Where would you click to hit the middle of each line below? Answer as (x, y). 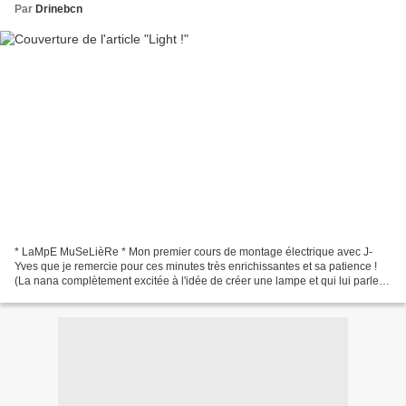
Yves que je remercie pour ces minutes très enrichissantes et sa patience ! (196, 266)
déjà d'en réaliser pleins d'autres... (98, 295)
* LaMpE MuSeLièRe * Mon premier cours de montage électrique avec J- (193, 251)
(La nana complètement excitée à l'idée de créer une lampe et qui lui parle (197, 280)
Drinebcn (59, 10)
